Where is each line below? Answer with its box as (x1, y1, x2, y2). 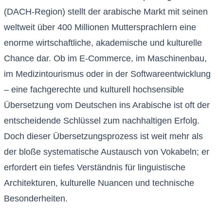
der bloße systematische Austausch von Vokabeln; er (4, 147, 209, 157)
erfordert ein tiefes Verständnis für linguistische (4, 163, 185, 173)
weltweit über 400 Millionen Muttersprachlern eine (4, 22, 196, 33)
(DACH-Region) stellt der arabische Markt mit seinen (4, 7, 208, 17)
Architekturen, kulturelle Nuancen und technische (4, 178, 194, 188)
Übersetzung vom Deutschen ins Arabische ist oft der (4, 100, 210, 110)
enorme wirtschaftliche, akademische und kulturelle (4, 38, 202, 48)
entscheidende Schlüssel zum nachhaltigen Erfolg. (4, 116, 200, 126)
